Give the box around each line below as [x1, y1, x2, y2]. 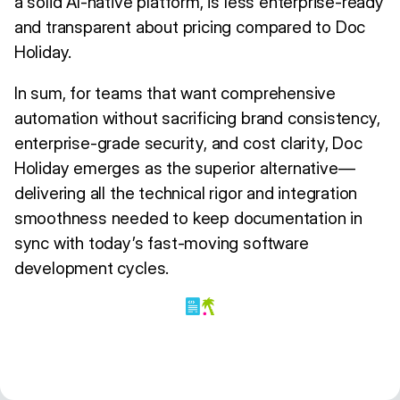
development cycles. [13, 258, 170, 279]
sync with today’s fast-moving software [13, 233, 309, 254]
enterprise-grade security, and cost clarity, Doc [13, 133, 362, 154]
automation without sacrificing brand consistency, [13, 108, 380, 129]
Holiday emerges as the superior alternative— [13, 158, 355, 179]
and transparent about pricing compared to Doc [13, 17, 366, 38]
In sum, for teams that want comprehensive [13, 83, 336, 104]
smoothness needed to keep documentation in [13, 208, 362, 229]
